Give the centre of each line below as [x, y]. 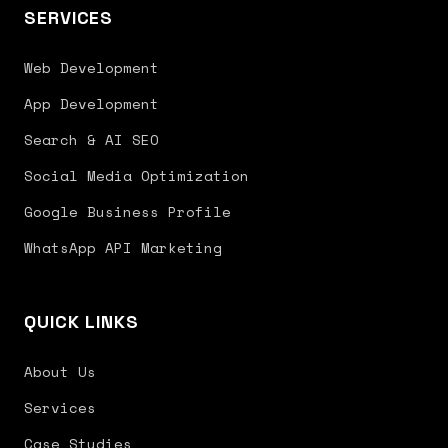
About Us [60, 371]
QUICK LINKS [81, 321]
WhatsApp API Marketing [123, 247]
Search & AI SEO [91, 139]
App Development [91, 103]
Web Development [91, 67]
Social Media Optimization [136, 175]
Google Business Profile [127, 211]
